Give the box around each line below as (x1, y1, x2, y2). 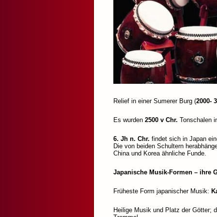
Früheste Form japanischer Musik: (113, 187, 211, 195)
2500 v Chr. (145, 116, 178, 124)
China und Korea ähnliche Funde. (113, 150, 206, 157)
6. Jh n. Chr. (113, 135, 150, 143)
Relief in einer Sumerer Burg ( (113, 97, 196, 105)
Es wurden (113, 116, 145, 124)
